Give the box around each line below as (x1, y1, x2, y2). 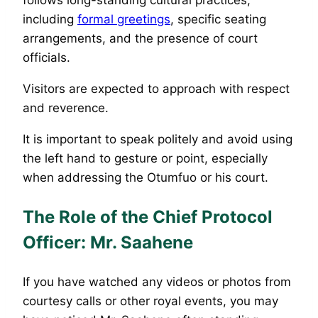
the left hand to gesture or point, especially (23, 150, 268, 165)
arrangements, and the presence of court (23, 31, 258, 45)
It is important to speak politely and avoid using (23, 131, 292, 146)
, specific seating (170, 11, 266, 26)
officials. (23, 50, 70, 65)
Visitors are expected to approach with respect (23, 81, 290, 96)
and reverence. (23, 100, 109, 115)
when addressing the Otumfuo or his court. (23, 170, 268, 185)
